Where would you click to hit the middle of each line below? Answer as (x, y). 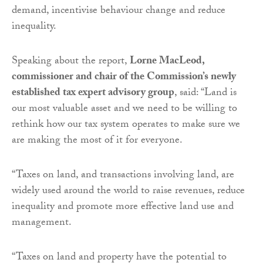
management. (42, 223)
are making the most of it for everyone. (97, 141)
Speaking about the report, (71, 62)
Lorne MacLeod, (167, 62)
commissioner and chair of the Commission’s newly (124, 77)
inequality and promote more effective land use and (123, 207)
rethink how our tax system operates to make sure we (126, 125)
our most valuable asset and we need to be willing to (124, 109)
